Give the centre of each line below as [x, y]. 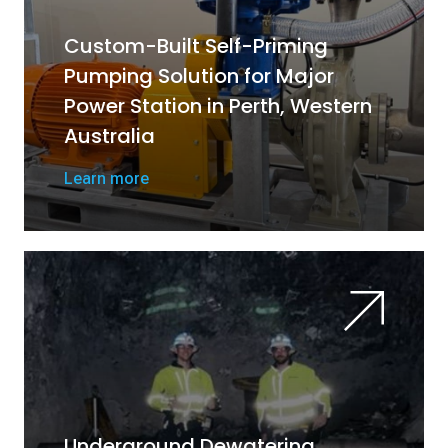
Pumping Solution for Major [199, 76]
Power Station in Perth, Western [218, 106]
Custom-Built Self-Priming [196, 46]
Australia [109, 136]
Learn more [106, 178]
